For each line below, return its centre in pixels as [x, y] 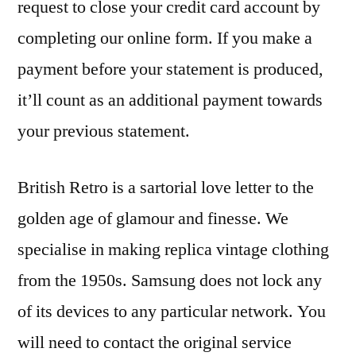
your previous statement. [104, 132]
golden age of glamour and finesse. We [153, 219]
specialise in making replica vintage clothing [173, 250]
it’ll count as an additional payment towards [170, 101]
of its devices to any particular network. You [172, 312]
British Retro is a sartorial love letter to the [166, 188]
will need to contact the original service [155, 343]
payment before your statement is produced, [170, 70]
